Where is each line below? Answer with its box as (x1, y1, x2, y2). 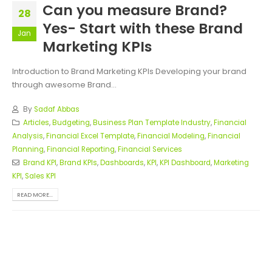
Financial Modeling (137, 131, 205, 141)
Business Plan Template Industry (92, 118, 211, 128)
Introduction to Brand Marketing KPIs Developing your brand (12, 65, 246, 77)
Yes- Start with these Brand (42, 18, 243, 38)
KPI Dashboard (159, 158, 211, 168)
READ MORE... (17, 191, 53, 199)
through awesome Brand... (12, 78, 117, 90)
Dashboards (100, 158, 144, 168)
